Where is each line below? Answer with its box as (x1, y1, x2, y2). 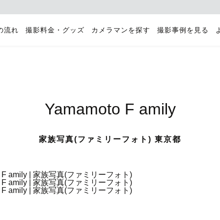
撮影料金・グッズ (26, 27, 84, 34)
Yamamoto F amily (44, 100, 176, 118)
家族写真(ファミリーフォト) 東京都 (39, 135, 181, 143)
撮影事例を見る (157, 27, 209, 34)
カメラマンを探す (91, 27, 150, 34)
